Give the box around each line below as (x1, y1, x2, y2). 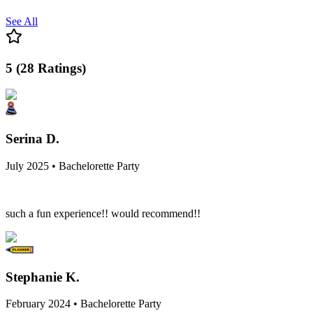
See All (6, 15, 38, 27)
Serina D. (6, 131, 59, 147)
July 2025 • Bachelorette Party (6, 159, 140, 172)
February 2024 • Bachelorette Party (6, 298, 161, 310)
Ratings (38, 60, 82, 75)
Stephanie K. (6, 269, 80, 284)
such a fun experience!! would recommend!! (6, 207, 201, 219)
